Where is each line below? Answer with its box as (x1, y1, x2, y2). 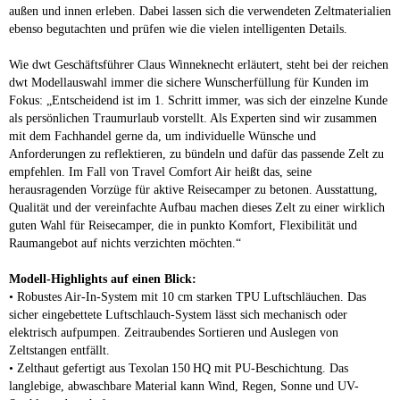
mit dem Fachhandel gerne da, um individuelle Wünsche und (9, 129, 316, 143)
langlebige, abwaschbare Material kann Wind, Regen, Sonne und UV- (9, 379, 359, 393)
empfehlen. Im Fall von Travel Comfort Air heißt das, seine (9, 164, 312, 179)
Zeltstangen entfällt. (9, 343, 110, 357)
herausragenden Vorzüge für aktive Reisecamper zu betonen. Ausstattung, (9, 182, 378, 196)
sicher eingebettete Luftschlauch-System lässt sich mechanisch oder (9, 307, 347, 321)
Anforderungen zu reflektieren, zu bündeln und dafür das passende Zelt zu (9, 146, 384, 161)
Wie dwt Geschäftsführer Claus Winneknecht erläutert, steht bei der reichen (9, 57, 388, 71)
